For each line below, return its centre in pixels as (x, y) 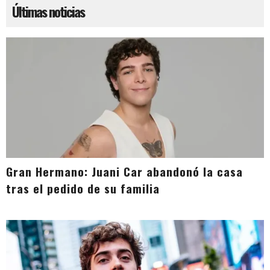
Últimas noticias (48, 11)
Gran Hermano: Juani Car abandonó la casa (124, 172)
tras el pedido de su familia (83, 189)
